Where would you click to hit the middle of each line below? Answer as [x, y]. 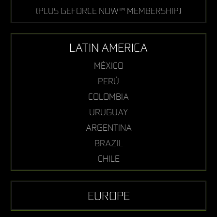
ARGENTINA [108, 128]
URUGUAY [108, 112]
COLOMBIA [108, 97]
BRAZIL [108, 143]
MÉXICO [108, 66]
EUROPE [108, 195]
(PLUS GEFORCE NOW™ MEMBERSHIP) [108, 11]
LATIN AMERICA [108, 48]
